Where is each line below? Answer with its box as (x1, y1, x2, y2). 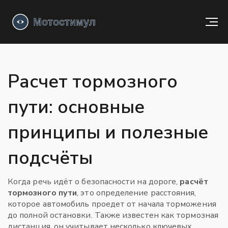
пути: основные (8, 95, 145, 120)
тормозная (176, 210, 218, 221)
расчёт (180, 176, 208, 187)
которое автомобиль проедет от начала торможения (8, 198, 216, 210)
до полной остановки (8, 210, 91, 221)
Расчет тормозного (8, 69, 178, 94)
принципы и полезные (8, 120, 208, 145)
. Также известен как (91, 210, 177, 221)
